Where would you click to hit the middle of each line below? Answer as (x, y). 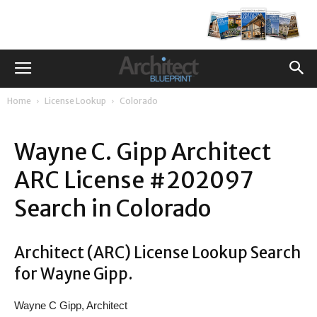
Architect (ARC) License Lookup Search (157, 253)
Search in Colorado (113, 209)
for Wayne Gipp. (74, 274)
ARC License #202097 (134, 180)
